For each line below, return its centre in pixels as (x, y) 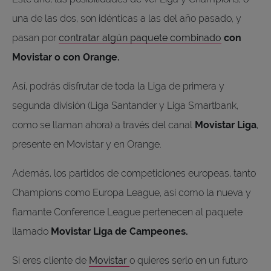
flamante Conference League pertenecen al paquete (127, 212)
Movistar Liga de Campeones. (121, 231)
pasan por (35, 38)
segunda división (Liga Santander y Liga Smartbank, (125, 105)
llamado (31, 231)
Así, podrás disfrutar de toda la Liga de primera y (118, 86)
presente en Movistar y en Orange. (88, 144)
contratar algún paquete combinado (140, 38)
